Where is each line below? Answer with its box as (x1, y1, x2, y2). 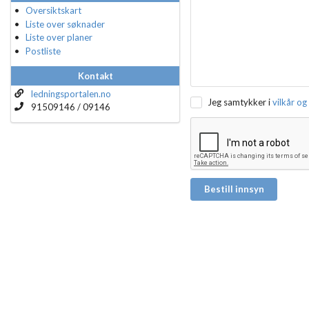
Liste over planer (26, 32, 93, 43)
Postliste (26, 45, 61, 57)
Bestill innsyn (203, 183, 264, 195)
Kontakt (77, 70, 113, 81)
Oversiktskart (26, 4, 82, 16)
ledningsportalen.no (30, 88, 111, 99)
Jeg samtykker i (207, 96, 270, 108)
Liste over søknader (26, 18, 106, 30)
